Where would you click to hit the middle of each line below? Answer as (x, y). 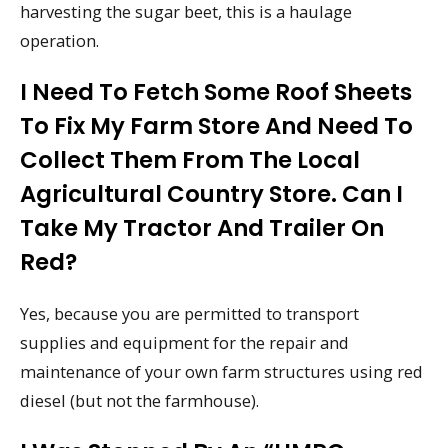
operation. (59, 41)
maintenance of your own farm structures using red (221, 371)
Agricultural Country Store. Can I (211, 193)
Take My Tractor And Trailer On (202, 227)
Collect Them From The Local (190, 159)
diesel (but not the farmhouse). (139, 400)
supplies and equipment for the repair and (184, 342)
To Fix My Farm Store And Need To (216, 125)
